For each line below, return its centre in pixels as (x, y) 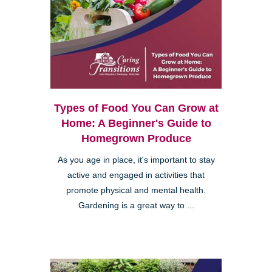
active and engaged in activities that (136, 175)
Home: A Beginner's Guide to (136, 124)
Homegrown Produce (136, 139)
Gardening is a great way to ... (136, 206)
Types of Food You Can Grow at (136, 108)
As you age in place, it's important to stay (136, 160)
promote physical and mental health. (136, 191)
